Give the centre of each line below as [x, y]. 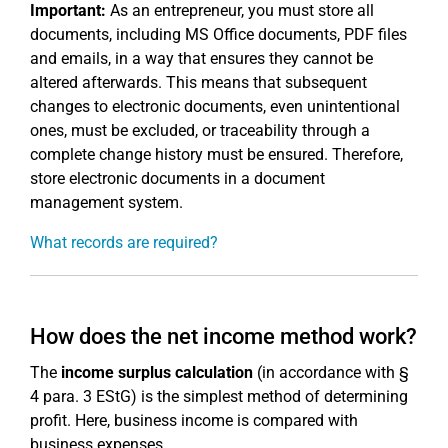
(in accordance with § [331, 372]
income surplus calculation [157, 372]
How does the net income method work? [223, 336]
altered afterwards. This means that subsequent [198, 82]
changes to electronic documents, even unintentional [215, 106]
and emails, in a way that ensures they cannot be [201, 58]
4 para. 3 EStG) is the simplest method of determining [219, 396]
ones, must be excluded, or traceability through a [200, 130]
